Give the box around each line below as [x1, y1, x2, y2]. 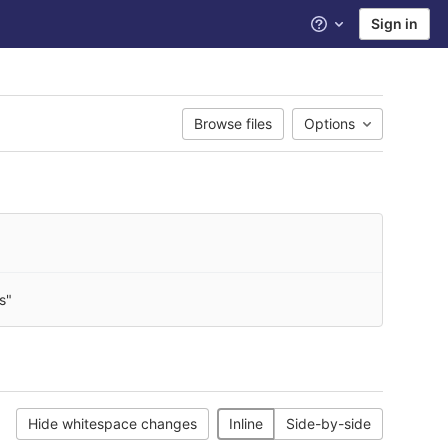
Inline [229, 415, 263, 432]
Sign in [371, 15, 418, 32]
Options [304, 114, 355, 132]
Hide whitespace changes [28, 415, 197, 432]
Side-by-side [286, 415, 371, 432]
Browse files [194, 114, 272, 132]
